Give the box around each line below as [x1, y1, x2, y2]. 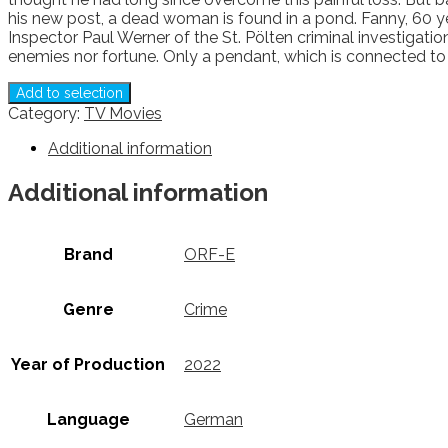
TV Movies [84, 103, 162, 123]
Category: [8, 103, 84, 123]
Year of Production [11, 355, 165, 375]
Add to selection [16, 84, 123, 101]
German [184, 410, 243, 430]
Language [46, 410, 130, 430]
